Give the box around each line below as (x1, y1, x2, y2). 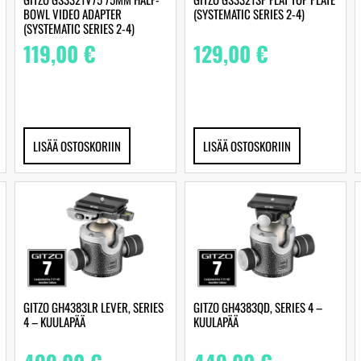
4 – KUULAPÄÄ (23, 313, 86, 331)
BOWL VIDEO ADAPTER (23, 4, 122, 23)
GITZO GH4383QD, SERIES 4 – (193, 298, 322, 317)
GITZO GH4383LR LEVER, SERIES (23, 298, 164, 317)
